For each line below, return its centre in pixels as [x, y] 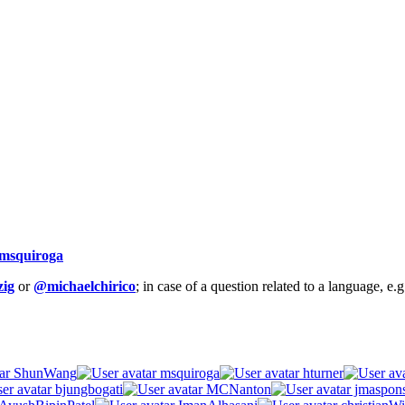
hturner [321, 372]
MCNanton [237, 389]
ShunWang [43, 372]
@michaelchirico [85, 286]
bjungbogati [87, 389]
